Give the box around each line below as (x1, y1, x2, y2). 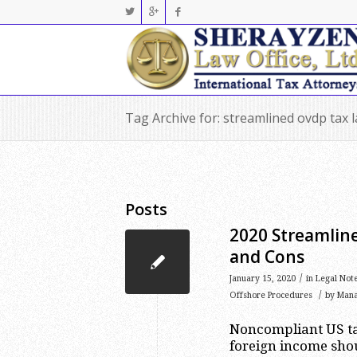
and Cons (229, 245, 304, 268)
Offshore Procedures (229, 290, 312, 300)
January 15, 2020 (229, 273, 296, 284)
